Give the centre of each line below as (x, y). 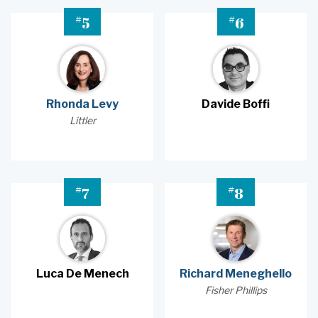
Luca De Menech (82, 274)
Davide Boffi (236, 104)
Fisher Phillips (236, 290)
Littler (82, 120)
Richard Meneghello (236, 274)
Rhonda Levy (82, 104)
